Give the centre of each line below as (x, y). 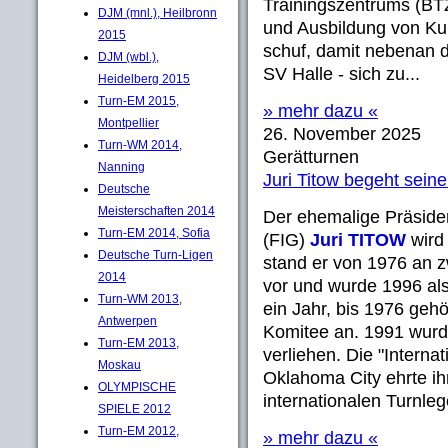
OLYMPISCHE (137, 386)
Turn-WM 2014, (140, 144)
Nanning (121, 166)
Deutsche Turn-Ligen (155, 254)
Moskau (119, 364)
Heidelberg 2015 (144, 78)
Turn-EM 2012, (138, 430)
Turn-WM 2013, (140, 298)
